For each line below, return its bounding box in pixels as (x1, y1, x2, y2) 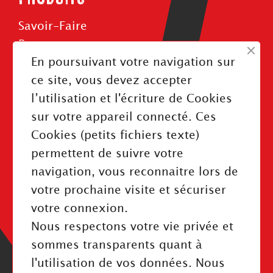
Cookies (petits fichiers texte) (31, 130, 199, 141)
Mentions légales (18, 184, 115, 195)
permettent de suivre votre (31, 148, 183, 159)
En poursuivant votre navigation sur (31, 57, 235, 68)
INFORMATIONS (18, 154, 122, 169)
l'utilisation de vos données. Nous (31, 258, 225, 269)
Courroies (18, 76, 74, 87)
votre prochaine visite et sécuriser (31, 185, 226, 196)
